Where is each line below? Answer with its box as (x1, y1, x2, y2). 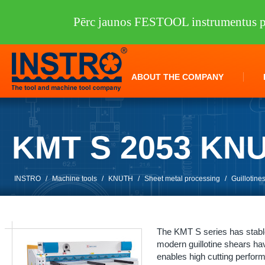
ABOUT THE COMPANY (131, 72, 224, 82)
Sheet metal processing (144, 174, 220, 183)
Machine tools (52, 174, 97, 183)
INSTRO (14, 174, 41, 183)
